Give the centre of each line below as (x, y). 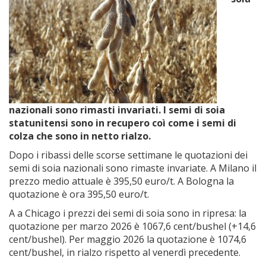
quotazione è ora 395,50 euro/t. (79, 194)
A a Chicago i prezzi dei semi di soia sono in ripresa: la (128, 213)
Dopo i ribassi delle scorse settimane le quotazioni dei (128, 155)
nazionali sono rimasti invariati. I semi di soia (117, 110)
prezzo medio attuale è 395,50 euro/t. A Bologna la (121, 181)
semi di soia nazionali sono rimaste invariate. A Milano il (133, 168)
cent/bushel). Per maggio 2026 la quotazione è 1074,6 (128, 239)
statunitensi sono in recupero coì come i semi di (123, 123)
